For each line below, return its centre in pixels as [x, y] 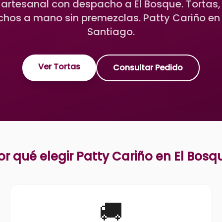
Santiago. [111, 32]
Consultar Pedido [148, 68]
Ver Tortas [59, 67]
